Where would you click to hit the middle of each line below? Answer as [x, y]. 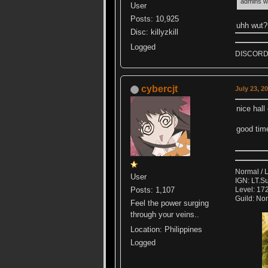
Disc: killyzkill [154, 32]
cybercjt [159, 89]
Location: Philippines [166, 230]
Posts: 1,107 [153, 190]
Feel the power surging [170, 203]
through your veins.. [165, 215]
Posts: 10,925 [155, 19]
